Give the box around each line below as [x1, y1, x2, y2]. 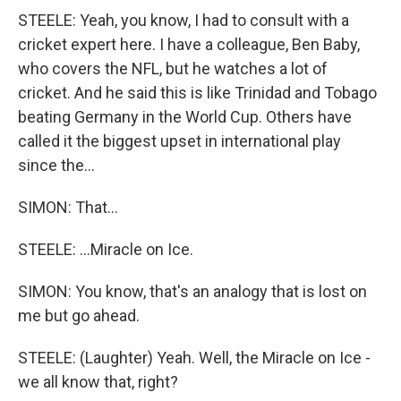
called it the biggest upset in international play [18, 132, 341, 150]
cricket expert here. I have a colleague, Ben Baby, [18, 35, 360, 54]
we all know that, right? [18, 372, 178, 391]
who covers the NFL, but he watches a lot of [18, 59, 328, 78]
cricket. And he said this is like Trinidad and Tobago [18, 83, 377, 102]
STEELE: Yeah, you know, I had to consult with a [18, 11, 349, 30]
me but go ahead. [18, 306, 140, 325]
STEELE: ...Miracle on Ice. [18, 240, 193, 259]
